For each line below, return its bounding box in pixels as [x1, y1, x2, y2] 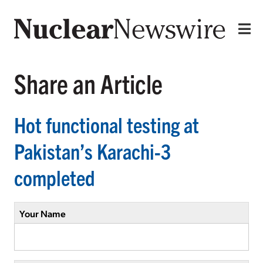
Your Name [19, 207, 66, 220]
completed [14, 163, 95, 190]
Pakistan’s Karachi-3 [14, 137, 171, 164]
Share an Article [14, 66, 163, 99]
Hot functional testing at [14, 110, 199, 137]
